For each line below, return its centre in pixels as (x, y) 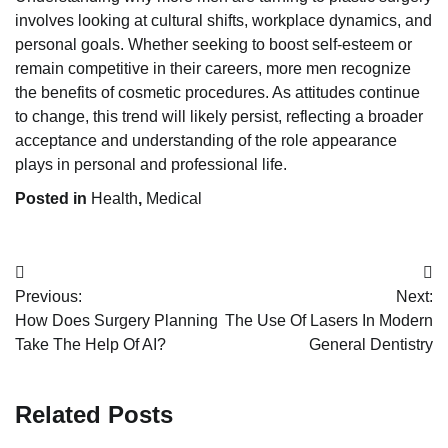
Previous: (48, 297)
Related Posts (94, 415)
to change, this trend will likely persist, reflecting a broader (219, 117)
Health (114, 199)
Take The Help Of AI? (90, 345)
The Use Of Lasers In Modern (329, 321)
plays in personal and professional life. (151, 165)
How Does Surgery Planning (116, 321)
